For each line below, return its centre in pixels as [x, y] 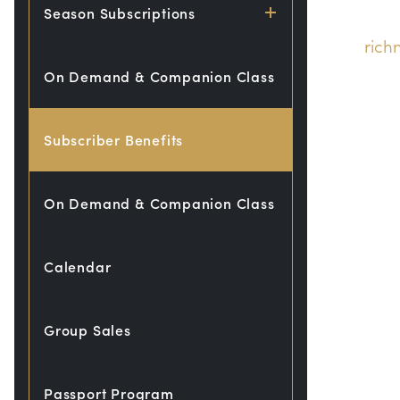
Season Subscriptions [120, 13]
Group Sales [87, 330]
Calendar [78, 267]
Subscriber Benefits [114, 140]
